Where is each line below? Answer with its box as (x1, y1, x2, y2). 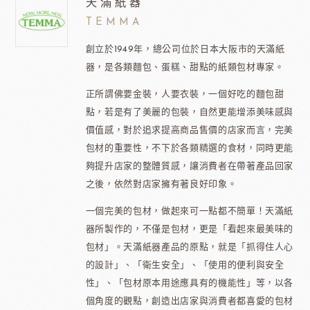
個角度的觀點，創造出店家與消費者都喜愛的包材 (85, 296, 294, 306)
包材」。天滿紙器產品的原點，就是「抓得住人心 (85, 242, 294, 252)
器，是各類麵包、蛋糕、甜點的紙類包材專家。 (85, 62, 284, 72)
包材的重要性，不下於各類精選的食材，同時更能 (85, 143, 294, 153)
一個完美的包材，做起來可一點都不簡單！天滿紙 (85, 206, 294, 216)
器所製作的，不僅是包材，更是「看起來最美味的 (85, 224, 294, 234)
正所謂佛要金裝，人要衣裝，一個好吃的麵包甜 (85, 89, 284, 99)
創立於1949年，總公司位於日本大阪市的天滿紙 (85, 44, 285, 54)
